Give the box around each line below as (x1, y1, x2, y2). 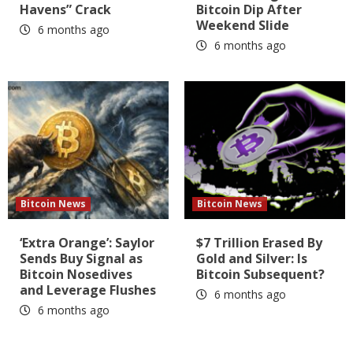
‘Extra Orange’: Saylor (20, 233, 154, 251)
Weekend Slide (196, 16, 289, 34)
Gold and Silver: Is (196, 249, 307, 267)
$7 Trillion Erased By (196, 233, 322, 251)
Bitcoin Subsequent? (196, 265, 325, 283)
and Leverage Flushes (20, 281, 156, 299)
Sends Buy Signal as (20, 249, 143, 267)
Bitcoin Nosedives (20, 265, 132, 283)
